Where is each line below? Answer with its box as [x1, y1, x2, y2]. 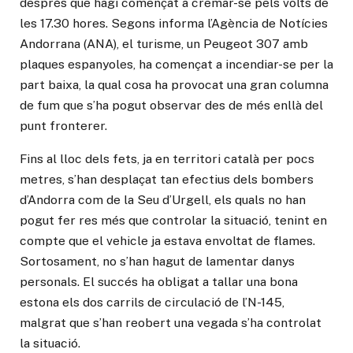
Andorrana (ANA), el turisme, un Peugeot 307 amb [20, 36, 308, 52]
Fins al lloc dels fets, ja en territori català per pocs [20, 150, 314, 166]
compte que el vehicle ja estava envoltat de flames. [20, 232, 315, 248]
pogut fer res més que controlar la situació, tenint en [20, 212, 327, 228]
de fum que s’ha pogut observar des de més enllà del [20, 98, 323, 113]
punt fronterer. [20, 118, 107, 134]
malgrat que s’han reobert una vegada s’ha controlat [20, 314, 321, 330]
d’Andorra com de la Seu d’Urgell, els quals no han [20, 191, 306, 207]
